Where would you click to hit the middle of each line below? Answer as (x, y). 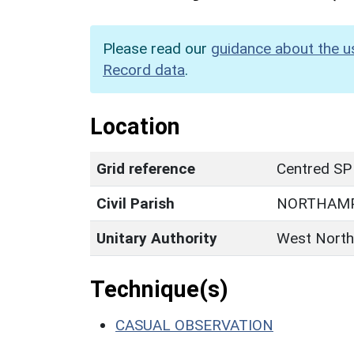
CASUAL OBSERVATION (194, 325)
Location (135, 126)
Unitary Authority (157, 238)
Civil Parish (136, 203)
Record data (144, 70)
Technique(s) (159, 289)
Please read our (157, 48)
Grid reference (146, 168)
